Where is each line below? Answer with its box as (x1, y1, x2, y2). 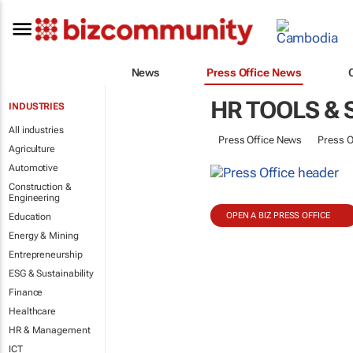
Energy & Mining (9, 230, 79, 241)
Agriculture (9, 143, 55, 154)
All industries (9, 124, 64, 136)
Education (9, 211, 52, 222)
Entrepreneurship (9, 249, 83, 260)
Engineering (9, 192, 60, 203)
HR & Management (9, 325, 91, 336)
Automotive (9, 162, 58, 173)
